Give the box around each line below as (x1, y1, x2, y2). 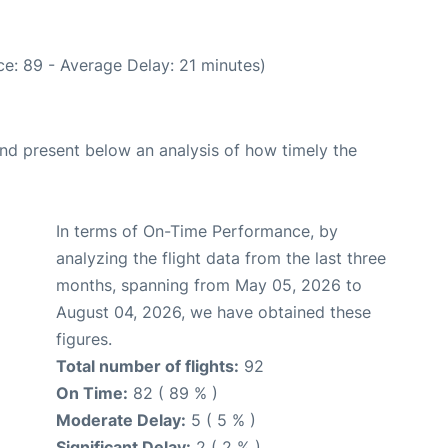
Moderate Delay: (56, 410, 186, 430)
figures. (56, 329, 112, 349)
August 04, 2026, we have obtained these (56, 302, 371, 322)
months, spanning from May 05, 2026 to (56, 275, 362, 295)
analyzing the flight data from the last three (56, 248, 386, 268)
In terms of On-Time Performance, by (56, 221, 338, 241)
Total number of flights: (56, 356, 239, 376)
